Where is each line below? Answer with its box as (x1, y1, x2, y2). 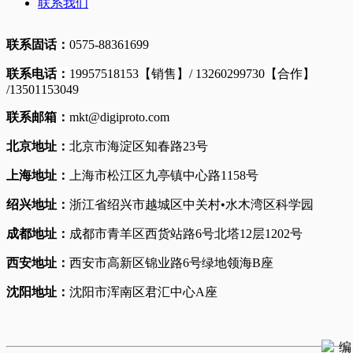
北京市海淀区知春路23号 (69, 139, 208, 154)
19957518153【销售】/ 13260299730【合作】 (69, 67, 315, 81)
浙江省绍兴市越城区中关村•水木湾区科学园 (69, 198, 314, 212)
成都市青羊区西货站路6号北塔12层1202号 (69, 227, 303, 241)
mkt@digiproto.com (69, 110, 169, 124)
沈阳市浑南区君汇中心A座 (69, 285, 217, 299)
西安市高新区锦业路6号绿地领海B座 (69, 256, 273, 270)
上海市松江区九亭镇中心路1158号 (69, 169, 258, 183)
